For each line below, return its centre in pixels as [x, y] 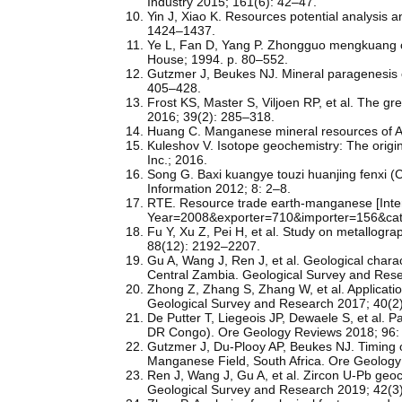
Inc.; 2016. [178, 159]
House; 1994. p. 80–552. [218, 59]
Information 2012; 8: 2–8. [219, 188]
